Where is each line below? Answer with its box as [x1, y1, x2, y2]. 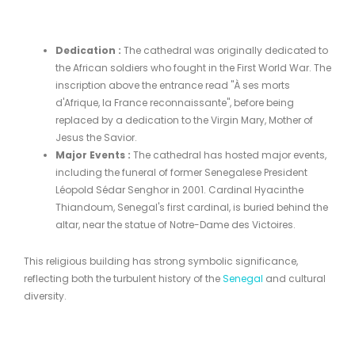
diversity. [24, 288, 67, 303]
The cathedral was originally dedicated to [121, 43, 328, 57]
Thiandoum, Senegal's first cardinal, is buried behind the [55, 200, 328, 214]
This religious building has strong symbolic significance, [24, 254, 298, 268]
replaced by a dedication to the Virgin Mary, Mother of [55, 113, 313, 127]
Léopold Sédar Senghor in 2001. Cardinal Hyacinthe [55, 182, 303, 197]
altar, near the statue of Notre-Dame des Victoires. [55, 217, 296, 231]
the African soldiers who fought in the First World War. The [55, 60, 331, 74]
